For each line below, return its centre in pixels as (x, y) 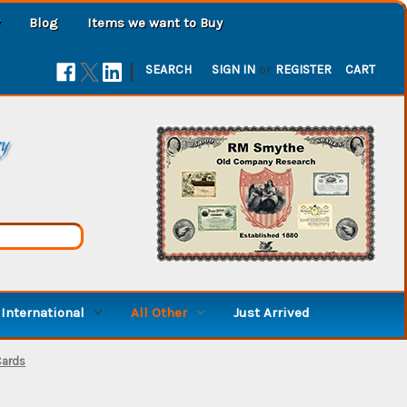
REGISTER (304, 69)
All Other (159, 312)
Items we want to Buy (155, 22)
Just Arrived (271, 312)
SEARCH (169, 69)
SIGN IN (234, 69)
